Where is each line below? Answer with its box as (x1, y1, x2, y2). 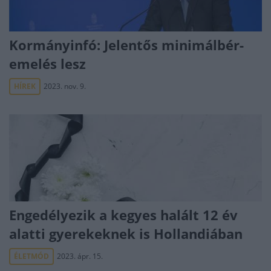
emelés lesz (9, 54, 86, 73)
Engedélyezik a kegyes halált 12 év (9, 206, 238, 224)
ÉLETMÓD (14, 251, 49, 261)
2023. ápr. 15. (57, 251, 103, 261)
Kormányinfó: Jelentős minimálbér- (9, 36, 244, 54)
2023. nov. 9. (44, 81, 86, 91)
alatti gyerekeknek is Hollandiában (9, 224, 243, 243)
